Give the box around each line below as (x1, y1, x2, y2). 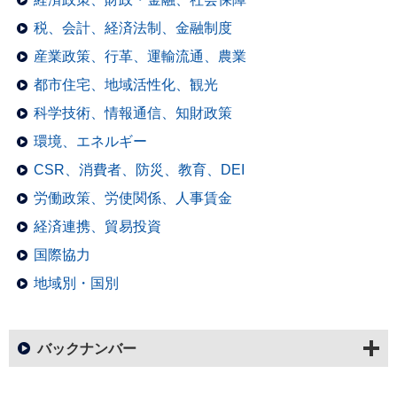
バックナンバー (37, 341, 136, 357)
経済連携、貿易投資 (34, 219, 161, 235)
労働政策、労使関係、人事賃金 (34, 191, 232, 206)
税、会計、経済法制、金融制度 (34, 20, 232, 36)
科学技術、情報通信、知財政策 (34, 105, 232, 121)
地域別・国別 (34, 276, 119, 292)
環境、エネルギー (34, 134, 147, 150)
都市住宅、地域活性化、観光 (34, 77, 218, 93)
